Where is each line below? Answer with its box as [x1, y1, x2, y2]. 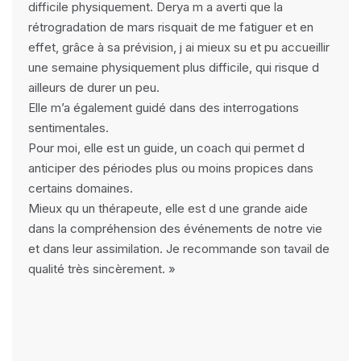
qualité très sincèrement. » [28, 261, 176, 276]
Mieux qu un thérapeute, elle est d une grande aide [28, 201, 308, 216]
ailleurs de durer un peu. [28, 80, 160, 95]
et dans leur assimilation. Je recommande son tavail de [28, 241, 330, 256]
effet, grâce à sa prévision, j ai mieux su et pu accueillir [28, 39, 330, 55]
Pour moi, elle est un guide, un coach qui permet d [28, 140, 305, 156]
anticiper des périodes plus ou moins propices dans [28, 160, 313, 176]
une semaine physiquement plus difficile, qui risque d [28, 60, 319, 75]
